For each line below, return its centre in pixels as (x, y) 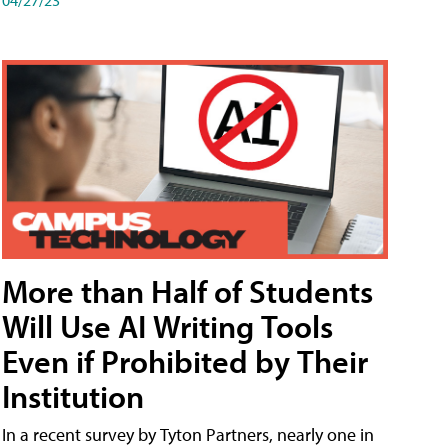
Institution (73, 396)
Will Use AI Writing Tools (167, 326)
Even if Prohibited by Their (185, 361)
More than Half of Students (187, 291)
